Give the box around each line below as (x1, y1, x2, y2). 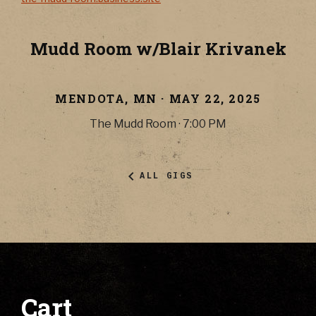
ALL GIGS (140, 171, 193, 181)
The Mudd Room (90, 116, 176, 130)
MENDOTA (55, 90, 126, 106)
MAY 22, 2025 (169, 90, 261, 106)
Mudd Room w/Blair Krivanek (30, 37, 286, 60)
